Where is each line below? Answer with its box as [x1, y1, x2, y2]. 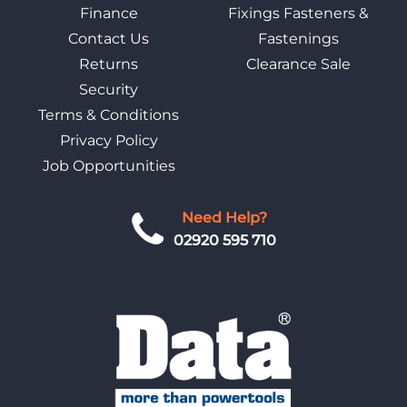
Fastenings [258, 30, 339, 48]
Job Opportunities [42, 157, 175, 175]
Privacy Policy [59, 132, 158, 150]
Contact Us [68, 30, 149, 48]
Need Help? [182, 209, 267, 227]
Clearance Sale [246, 55, 351, 74]
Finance [79, 5, 138, 23]
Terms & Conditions [38, 106, 179, 124]
